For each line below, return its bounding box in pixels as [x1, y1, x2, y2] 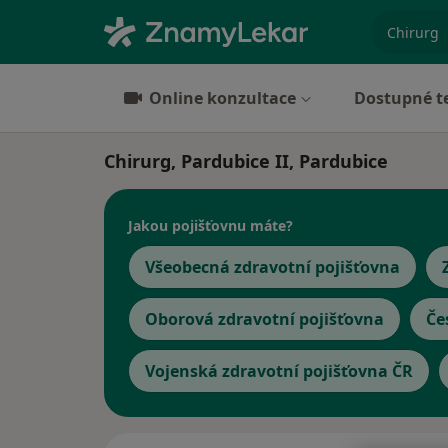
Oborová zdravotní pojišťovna [145, 308, 384, 330]
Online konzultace [149, 87, 296, 109]
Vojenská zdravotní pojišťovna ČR [145, 360, 413, 382]
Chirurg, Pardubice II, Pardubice [104, 149, 388, 173]
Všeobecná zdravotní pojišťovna [145, 256, 400, 278]
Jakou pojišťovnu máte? [128, 215, 293, 235]
